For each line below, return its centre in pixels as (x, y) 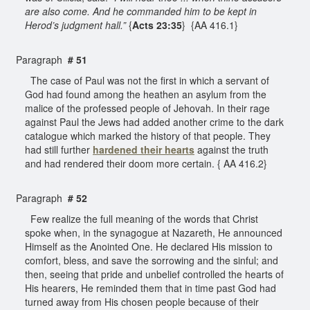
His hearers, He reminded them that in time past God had (151, 288)
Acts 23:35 (157, 25)
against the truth (231, 149)
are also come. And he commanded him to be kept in (141, 11)
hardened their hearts (144, 149)
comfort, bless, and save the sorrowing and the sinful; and (152, 260)
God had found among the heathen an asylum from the (146, 94)
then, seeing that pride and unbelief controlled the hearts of (154, 274)
